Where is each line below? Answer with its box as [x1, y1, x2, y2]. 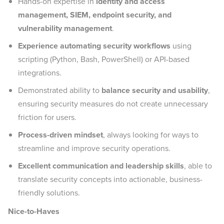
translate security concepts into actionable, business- [18, 173, 202, 185]
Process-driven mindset [18, 129, 103, 140]
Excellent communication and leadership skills [18, 160, 184, 171]
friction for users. [18, 111, 76, 123]
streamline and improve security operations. [18, 142, 170, 154]
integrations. [18, 67, 61, 78]
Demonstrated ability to [18, 84, 101, 96]
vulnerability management [18, 22, 112, 34]
